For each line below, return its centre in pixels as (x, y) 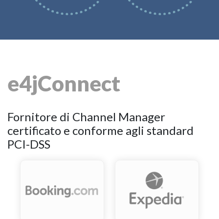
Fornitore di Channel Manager (86, 117)
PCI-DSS (29, 144)
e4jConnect (64, 83)
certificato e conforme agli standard (100, 131)
